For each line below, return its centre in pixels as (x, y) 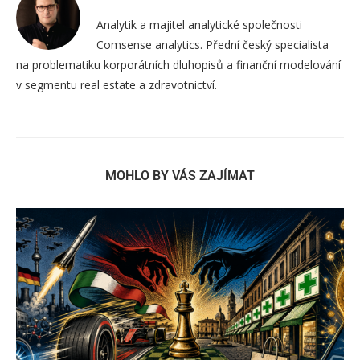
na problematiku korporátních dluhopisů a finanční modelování (178, 65)
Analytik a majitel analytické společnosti (199, 25)
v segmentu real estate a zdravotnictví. (117, 85)
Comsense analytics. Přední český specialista (213, 45)
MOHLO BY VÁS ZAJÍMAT (180, 176)
